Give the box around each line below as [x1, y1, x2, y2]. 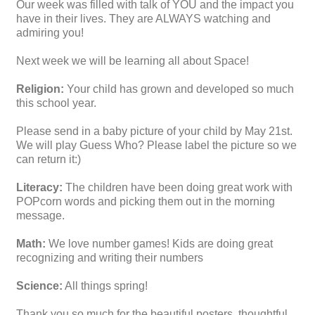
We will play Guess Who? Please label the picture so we [16, 139, 297, 152]
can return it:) [16, 153, 81, 166]
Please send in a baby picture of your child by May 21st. [16, 125, 292, 138]
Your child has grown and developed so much [64, 83, 294, 96]
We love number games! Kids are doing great [46, 238, 273, 250]
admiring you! [16, 27, 84, 39]
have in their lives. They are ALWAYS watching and [16, 13, 271, 25]
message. [16, 210, 65, 222]
